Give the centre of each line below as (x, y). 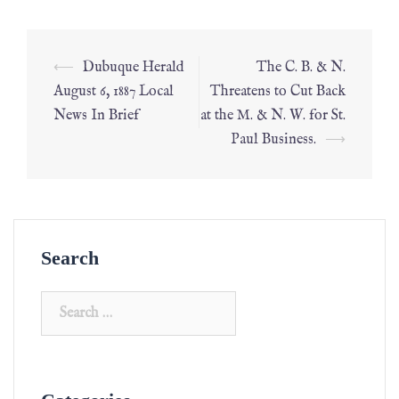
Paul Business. (273, 140)
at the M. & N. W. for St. (273, 116)
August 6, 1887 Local (114, 92)
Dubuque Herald (133, 68)
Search (70, 258)
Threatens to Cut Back (278, 92)
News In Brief (96, 116)
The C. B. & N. (301, 68)
